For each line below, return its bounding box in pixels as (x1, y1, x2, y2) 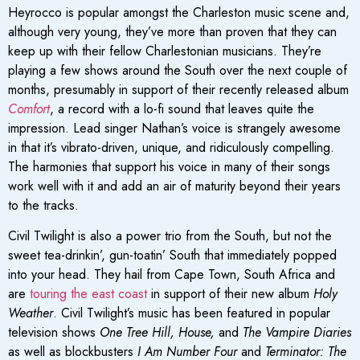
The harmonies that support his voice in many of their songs (8, 157, 330, 176)
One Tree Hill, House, (100, 323, 215, 342)
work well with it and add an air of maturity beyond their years (8, 176, 341, 195)
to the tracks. (8, 195, 79, 215)
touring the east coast (30, 284, 147, 304)
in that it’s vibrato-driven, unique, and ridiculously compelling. (8, 137, 334, 157)
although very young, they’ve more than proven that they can (8, 22, 337, 41)
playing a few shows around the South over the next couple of (8, 60, 347, 80)
